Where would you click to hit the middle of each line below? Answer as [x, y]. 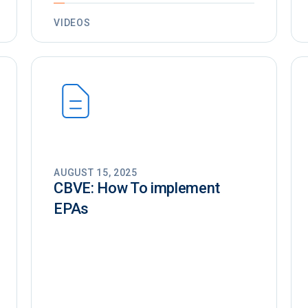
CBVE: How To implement [137, 188]
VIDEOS [72, 23]
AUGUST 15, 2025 [96, 173]
